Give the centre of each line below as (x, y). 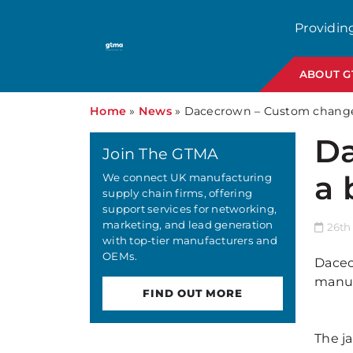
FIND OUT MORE (193, 293)
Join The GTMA (161, 154)
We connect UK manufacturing (187, 177)
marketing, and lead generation (188, 225)
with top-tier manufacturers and (190, 240)
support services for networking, (190, 209)
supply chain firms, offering (178, 193)
